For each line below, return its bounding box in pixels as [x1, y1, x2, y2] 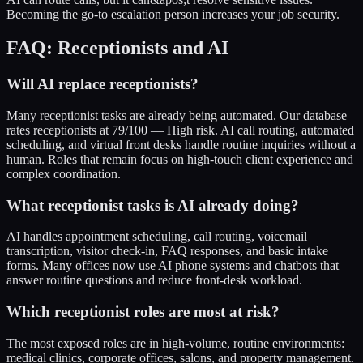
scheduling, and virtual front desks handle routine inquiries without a [6, 138, 356, 152]
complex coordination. [6, 167, 121, 181]
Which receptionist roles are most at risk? [6, 303, 280, 321]
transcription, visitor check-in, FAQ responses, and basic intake [6, 244, 328, 258]
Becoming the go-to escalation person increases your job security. [6, 6, 340, 21]
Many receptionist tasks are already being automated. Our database [6, 109, 347, 123]
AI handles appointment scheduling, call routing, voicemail [6, 229, 307, 244]
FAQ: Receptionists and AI [6, 37, 228, 59]
